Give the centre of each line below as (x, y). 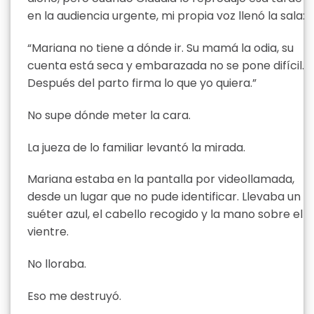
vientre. (48, 232)
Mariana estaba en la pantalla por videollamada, (161, 179)
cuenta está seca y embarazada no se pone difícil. (166, 66)
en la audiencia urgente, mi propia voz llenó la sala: (166, 16)
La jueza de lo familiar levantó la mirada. (136, 147)
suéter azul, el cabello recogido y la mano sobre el (165, 214)
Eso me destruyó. (74, 296)
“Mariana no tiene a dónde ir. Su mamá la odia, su (161, 48)
